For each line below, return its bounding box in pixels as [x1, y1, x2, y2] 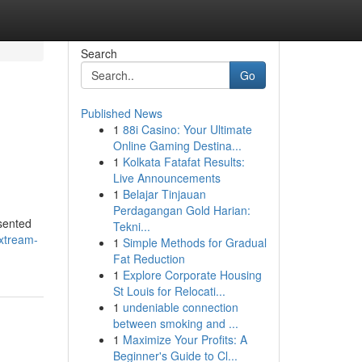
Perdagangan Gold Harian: [112, 202, 250, 218]
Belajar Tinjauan [122, 186, 206, 202]
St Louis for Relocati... [112, 283, 225, 299]
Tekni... [112, 218, 150, 234]
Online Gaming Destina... [112, 137, 242, 154]
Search [80, 45, 117, 61]
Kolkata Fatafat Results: [122, 154, 245, 170]
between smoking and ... [112, 315, 238, 331]
